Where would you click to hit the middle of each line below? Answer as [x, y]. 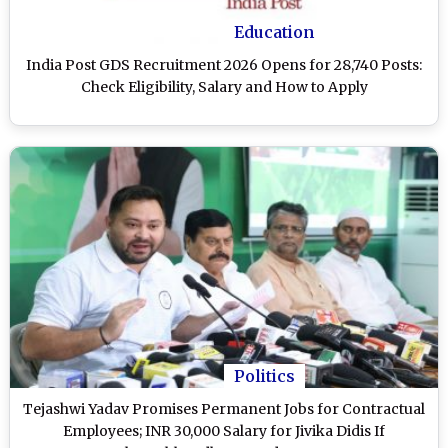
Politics [264, 375]
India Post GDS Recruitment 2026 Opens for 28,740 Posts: [224, 64]
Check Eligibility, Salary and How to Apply [224, 86]
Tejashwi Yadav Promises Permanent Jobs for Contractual [224, 408]
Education [274, 31]
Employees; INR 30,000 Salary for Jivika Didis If [224, 430]
